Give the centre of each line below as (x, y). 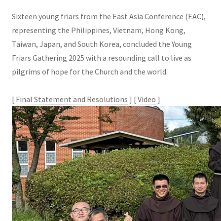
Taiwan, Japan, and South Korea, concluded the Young (102, 44)
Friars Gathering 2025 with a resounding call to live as (102, 57)
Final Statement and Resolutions (72, 99)
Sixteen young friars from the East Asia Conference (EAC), (109, 16)
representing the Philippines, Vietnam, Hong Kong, (99, 30)
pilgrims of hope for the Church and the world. (90, 71)
